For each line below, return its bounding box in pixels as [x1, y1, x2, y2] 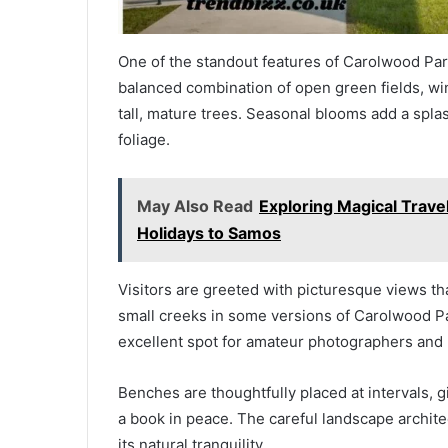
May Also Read [137, 196, 253, 216]
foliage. [118, 130, 170, 149]
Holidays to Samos [137, 223, 281, 243]
